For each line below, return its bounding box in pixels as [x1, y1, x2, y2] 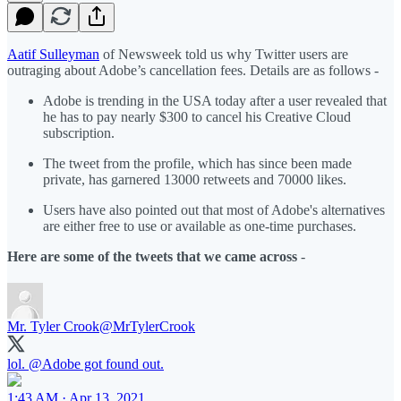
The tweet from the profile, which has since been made [43, 155, 352, 171]
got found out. [81, 355, 164, 371]
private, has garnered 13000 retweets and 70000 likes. [43, 171, 346, 187]
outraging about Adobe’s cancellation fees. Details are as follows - [7, 62, 379, 78]
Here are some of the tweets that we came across [7, 248, 297, 264]
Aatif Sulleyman [7, 46, 99, 62]
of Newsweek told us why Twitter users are [99, 46, 348, 62]
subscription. [43, 124, 115, 141]
